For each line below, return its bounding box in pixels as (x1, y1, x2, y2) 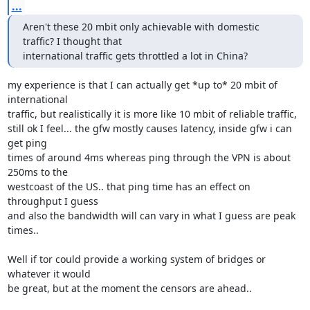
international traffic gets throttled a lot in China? (22, 49, 248, 62)
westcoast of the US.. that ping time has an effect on (7, 180, 250, 193)
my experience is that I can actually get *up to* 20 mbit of (7, 78, 277, 91)
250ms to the (7, 165, 68, 179)
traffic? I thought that (22, 35, 122, 48)
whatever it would (7, 267, 91, 280)
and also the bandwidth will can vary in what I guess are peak (7, 209, 295, 222)
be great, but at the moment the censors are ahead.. (7, 282, 252, 295)
